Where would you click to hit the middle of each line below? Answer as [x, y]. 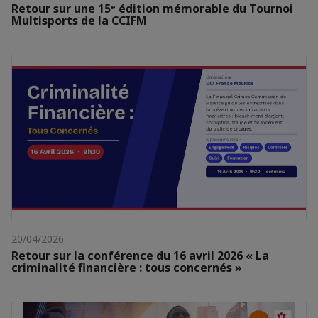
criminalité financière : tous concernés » [127, 268]
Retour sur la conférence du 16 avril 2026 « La [140, 256]
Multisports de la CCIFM [79, 21]
